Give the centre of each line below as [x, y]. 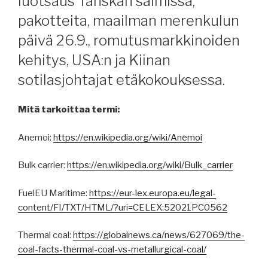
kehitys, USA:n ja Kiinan [94, 60]
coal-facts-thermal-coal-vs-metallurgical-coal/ [112, 250]
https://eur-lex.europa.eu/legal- [153, 193]
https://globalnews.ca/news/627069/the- [159, 235]
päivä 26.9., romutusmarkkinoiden [129, 41]
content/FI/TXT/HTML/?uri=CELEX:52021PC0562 [123, 207]
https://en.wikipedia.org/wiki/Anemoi [128, 137]
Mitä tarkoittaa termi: [69, 110]
